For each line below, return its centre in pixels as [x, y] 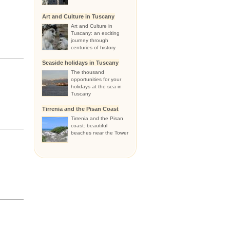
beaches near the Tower [100, 133]
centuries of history [93, 47]
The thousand [88, 72]
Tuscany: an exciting [95, 33]
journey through [90, 40]
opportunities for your [96, 79]
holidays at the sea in [96, 87]
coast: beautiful [89, 126]
